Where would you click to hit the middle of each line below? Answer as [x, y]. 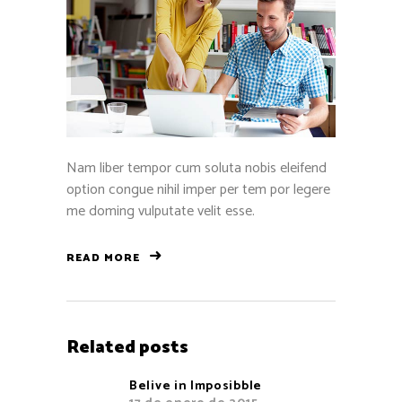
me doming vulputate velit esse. [161, 211]
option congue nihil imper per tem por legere [198, 189]
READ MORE [103, 258]
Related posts [127, 348]
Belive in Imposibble [196, 387]
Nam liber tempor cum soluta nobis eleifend [197, 168]
